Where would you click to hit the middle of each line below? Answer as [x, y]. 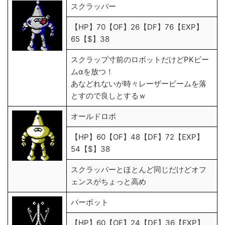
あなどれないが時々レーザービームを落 [139, 84]
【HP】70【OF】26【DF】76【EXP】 [137, 27]
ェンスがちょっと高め [108, 182]
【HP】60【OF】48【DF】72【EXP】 [137, 137]
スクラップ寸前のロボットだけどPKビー [140, 60]
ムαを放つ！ [92, 72]
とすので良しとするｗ [108, 96]
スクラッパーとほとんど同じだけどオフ [139, 170]
